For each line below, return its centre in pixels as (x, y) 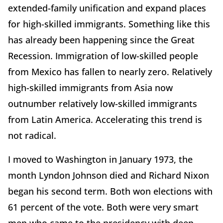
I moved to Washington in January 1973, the (100, 160)
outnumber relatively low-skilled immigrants (103, 104)
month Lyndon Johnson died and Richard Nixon (109, 175)
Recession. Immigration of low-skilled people (103, 56)
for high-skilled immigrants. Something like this (109, 24)
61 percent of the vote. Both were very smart (103, 207)
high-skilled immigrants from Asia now (90, 88)
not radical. (32, 136)
